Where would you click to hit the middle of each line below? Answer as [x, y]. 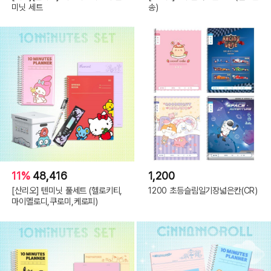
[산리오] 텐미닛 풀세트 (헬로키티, [67, 191]
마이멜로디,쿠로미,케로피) [55, 201]
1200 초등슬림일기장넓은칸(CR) [203, 191]
